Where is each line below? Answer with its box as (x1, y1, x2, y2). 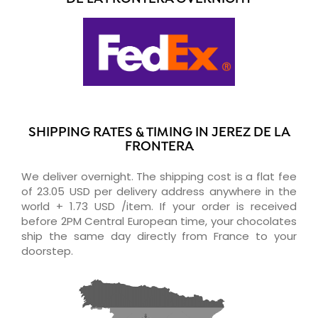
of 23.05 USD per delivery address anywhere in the (21, 183, 297, 199)
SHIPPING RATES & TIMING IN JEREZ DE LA (28, 124, 290, 141)
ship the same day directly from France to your (21, 228, 297, 243)
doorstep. (21, 243, 73, 258)
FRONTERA (124, 138, 194, 155)
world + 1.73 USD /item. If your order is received (21, 198, 297, 214)
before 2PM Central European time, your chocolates (21, 213, 297, 229)
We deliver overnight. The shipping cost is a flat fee (21, 168, 297, 184)
